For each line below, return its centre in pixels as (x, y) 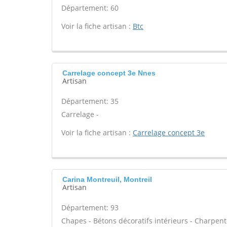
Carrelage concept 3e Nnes (109, 73)
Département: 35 (90, 101)
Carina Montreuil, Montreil (107, 179)
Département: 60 (90, 8)
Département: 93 (90, 207)
